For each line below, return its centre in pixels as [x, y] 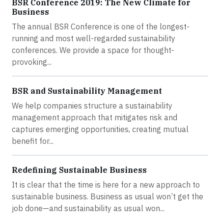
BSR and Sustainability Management [87, 91]
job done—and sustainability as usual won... [88, 208]
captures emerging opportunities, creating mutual [100, 129]
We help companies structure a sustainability [92, 106]
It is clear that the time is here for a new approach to [106, 185]
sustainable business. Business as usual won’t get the [108, 196]
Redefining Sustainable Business [79, 170]
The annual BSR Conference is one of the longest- [101, 27]
